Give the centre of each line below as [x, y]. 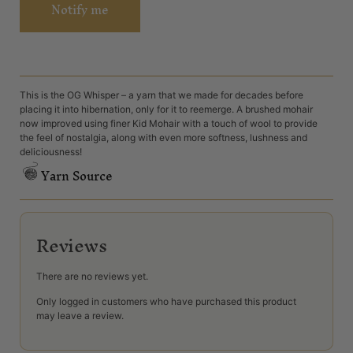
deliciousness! [51, 152]
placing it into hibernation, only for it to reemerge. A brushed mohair [166, 110]
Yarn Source [77, 176]
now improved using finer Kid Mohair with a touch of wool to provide [169, 124]
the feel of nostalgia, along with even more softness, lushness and [163, 138]
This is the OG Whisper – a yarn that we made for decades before [162, 95]
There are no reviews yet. [92, 276]
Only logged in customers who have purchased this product [166, 302]
